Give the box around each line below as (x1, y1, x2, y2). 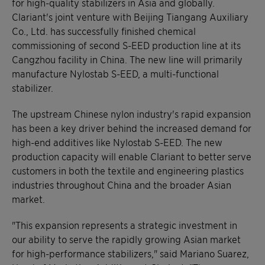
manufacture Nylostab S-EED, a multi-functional (12, 67, 219, 79)
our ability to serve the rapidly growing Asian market (12, 232, 241, 245)
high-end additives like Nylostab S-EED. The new (12, 135, 222, 148)
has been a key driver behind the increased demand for (12, 121, 251, 134)
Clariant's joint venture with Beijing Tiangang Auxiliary (12, 10, 248, 22)
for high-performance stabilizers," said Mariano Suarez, (12, 247, 249, 259)
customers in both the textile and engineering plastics (12, 164, 244, 176)
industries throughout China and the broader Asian (12, 178, 231, 190)
